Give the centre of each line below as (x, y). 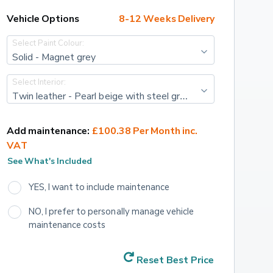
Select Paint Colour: (48, 42)
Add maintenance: (48, 131)
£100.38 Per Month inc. (146, 131)
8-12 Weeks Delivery (167, 19)
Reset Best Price (175, 260)
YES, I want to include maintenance (99, 187)
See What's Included (49, 160)
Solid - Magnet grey (54, 56)
